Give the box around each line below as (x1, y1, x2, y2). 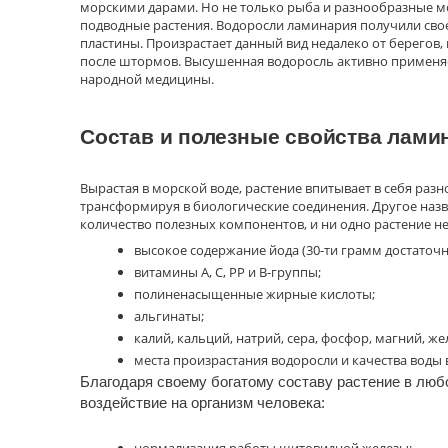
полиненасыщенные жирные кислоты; (134, 284, 375, 303)
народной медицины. (80, 69, 214, 88)
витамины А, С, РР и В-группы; (134, 262, 321, 281)
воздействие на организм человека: (80, 393, 325, 411)
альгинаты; (134, 306, 204, 325)
